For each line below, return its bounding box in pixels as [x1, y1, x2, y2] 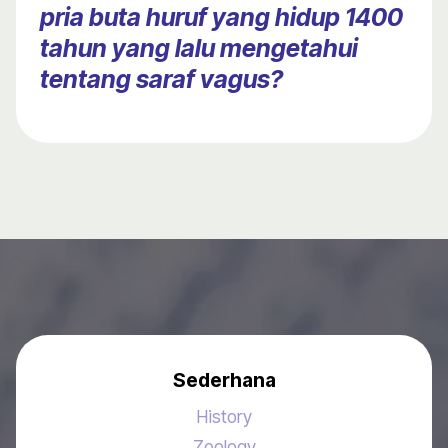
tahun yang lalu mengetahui [40, 33, 358, 64]
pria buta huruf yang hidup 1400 [40, 2, 403, 33]
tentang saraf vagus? [40, 64, 283, 95]
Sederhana [172, 368, 276, 393]
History [196, 406, 252, 428]
